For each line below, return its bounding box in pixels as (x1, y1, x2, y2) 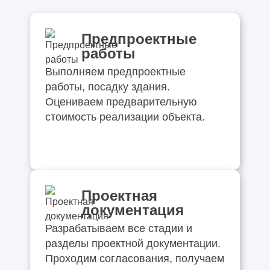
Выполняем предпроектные (45, 65, 186, 78)
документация (81, 201, 184, 218)
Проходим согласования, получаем (45, 252, 224, 265)
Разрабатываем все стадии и (45, 222, 192, 234)
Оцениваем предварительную (45, 95, 197, 108)
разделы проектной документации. (45, 237, 221, 250)
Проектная (81, 187, 157, 204)
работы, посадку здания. (45, 80, 170, 93)
